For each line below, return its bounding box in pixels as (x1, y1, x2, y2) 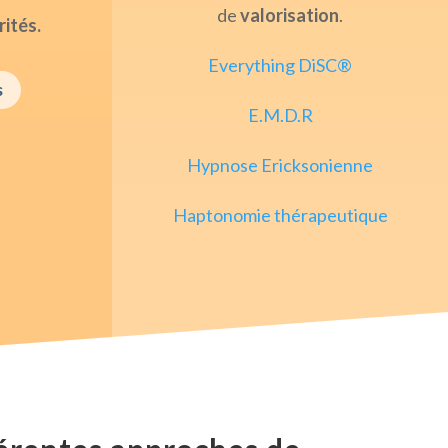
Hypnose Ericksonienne (187, 154, 373, 177)
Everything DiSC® (208, 54, 352, 77)
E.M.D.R (247, 104, 313, 127)
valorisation (240, 4, 339, 27)
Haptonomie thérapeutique (172, 204, 388, 227)
